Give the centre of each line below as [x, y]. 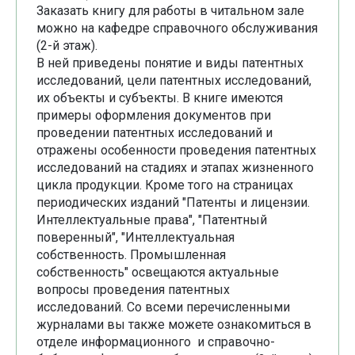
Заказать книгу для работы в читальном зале [170, 11]
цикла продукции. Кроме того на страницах [165, 185]
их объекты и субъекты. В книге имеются [160, 98]
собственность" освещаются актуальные [158, 273]
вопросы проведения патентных [133, 290]
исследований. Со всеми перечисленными [163, 307]
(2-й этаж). [67, 46]
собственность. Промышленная [131, 255]
